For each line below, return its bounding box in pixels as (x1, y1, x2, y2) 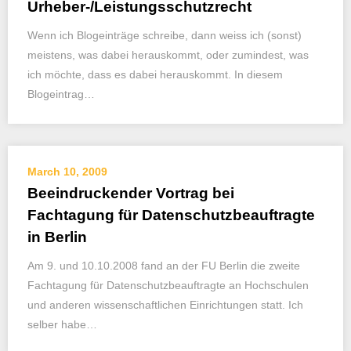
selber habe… (27, 318, 97, 331)
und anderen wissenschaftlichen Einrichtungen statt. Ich (27, 299, 303, 311)
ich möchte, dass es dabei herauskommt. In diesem (27, 68, 283, 81)
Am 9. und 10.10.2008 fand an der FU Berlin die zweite (27, 259, 300, 272)
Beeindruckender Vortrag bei (27, 185, 234, 201)
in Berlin (27, 229, 87, 245)
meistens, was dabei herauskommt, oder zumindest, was (27, 49, 309, 61)
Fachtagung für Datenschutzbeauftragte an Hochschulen (27, 279, 309, 291)
